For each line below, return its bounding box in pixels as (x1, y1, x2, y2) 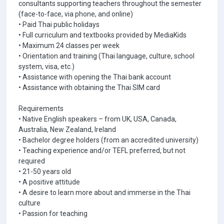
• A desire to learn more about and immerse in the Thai (18, 188, 190, 196)
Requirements (18, 104, 63, 112)
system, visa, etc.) (18, 62, 74, 70)
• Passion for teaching (18, 209, 87, 217)
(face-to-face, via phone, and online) (18, 10, 133, 18)
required (18, 157, 45, 165)
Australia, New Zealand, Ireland (18, 125, 116, 133)
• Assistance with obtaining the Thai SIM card (18, 83, 160, 91)
